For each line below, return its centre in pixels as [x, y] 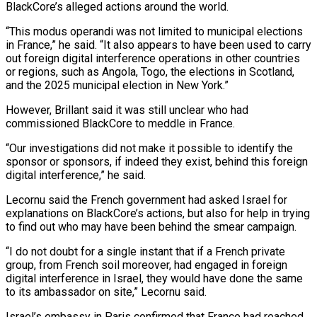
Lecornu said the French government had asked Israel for [146, 200]
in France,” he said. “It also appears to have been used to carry [158, 45]
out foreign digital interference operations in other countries [153, 58]
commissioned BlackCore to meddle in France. [120, 123]
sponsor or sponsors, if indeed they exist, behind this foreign [157, 161]
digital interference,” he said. [76, 175]
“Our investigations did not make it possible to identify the [149, 148]
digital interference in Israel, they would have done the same [154, 278]
